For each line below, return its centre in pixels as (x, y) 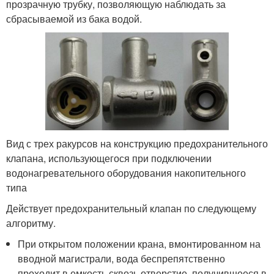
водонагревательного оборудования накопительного (126, 172)
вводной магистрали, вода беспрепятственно (122, 258)
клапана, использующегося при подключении (109, 158)
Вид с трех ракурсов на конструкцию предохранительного (137, 143)
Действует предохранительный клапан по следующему (131, 208)
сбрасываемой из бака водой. (74, 18)
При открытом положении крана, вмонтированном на (139, 243)
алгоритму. (31, 223)
